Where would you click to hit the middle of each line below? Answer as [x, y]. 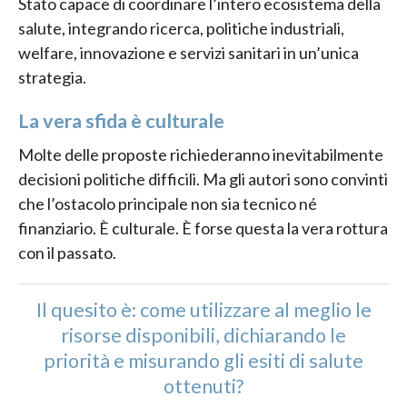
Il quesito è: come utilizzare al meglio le [203, 309]
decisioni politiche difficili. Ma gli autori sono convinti [203, 179]
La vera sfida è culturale [121, 120]
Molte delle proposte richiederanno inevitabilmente [201, 154]
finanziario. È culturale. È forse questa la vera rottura [203, 228]
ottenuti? [203, 386]
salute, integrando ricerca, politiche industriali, [181, 29]
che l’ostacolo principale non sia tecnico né [168, 203]
